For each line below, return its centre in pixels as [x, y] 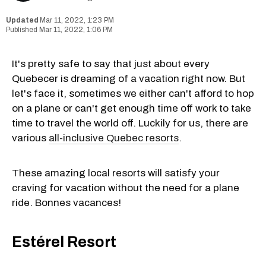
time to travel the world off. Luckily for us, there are [130, 123]
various [30, 138]
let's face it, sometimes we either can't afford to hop [133, 93]
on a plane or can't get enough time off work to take [132, 108]
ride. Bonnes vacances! [66, 202]
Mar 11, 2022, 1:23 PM [77, 20]
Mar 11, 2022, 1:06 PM [76, 29]
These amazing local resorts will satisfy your [116, 173]
